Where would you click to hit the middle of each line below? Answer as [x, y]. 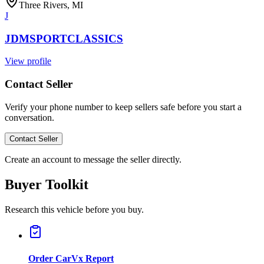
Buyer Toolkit [47, 184]
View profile [28, 61]
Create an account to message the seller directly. [93, 159]
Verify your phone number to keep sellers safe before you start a [123, 107]
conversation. [29, 117]
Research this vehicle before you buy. [74, 209]
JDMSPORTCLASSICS [64, 38]
